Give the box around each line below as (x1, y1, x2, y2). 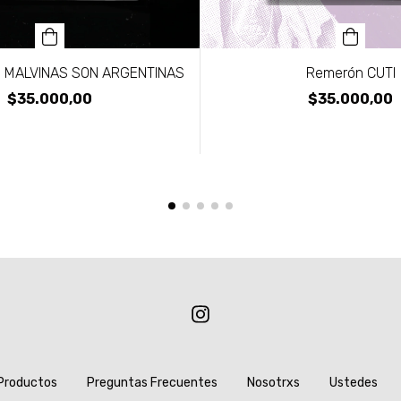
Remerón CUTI (305, 64, 396, 81)
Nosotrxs (247, 374, 300, 390)
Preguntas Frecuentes (87, 374, 218, 390)
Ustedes (329, 374, 378, 390)
